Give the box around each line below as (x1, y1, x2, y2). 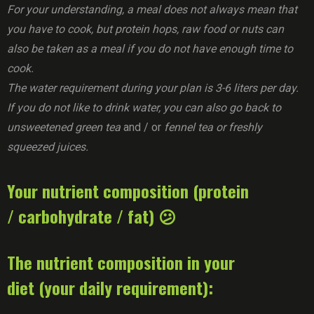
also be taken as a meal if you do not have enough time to (7, 42, 293, 55)
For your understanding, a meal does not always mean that (7, 3, 297, 16)
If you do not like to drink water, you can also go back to (7, 101, 281, 114)
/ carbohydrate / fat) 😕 (7, 203, 176, 228)
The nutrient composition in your (7, 250, 235, 275)
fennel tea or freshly (161, 121, 262, 134)
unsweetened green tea (7, 121, 123, 134)
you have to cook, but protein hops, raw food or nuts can (7, 22, 284, 36)
